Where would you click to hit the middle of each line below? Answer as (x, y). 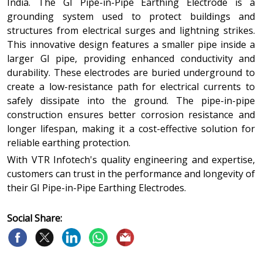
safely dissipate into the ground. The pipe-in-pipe (131, 100)
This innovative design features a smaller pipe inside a (131, 44)
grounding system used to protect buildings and (131, 16)
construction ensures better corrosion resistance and (131, 114)
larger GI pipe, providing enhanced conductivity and (131, 58)
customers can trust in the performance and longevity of (131, 173)
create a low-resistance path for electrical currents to (131, 86)
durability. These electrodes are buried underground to (131, 72)
